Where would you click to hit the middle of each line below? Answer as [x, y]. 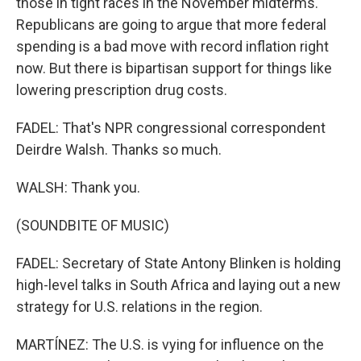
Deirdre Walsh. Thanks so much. [119, 149]
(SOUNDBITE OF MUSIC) [93, 225]
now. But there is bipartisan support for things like [174, 68]
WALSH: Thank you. [78, 187]
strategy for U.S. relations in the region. [139, 307]
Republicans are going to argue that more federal [171, 25]
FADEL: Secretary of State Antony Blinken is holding [178, 263]
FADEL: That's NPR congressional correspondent [171, 128]
